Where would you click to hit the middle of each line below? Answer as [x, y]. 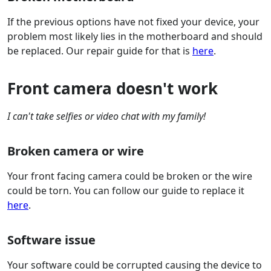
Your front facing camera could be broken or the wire [130, 176]
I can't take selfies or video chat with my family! [106, 116]
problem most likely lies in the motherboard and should [135, 37]
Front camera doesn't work [113, 89]
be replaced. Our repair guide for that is [100, 51]
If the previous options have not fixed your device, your [133, 22]
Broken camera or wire [76, 151]
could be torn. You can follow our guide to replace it [126, 191]
